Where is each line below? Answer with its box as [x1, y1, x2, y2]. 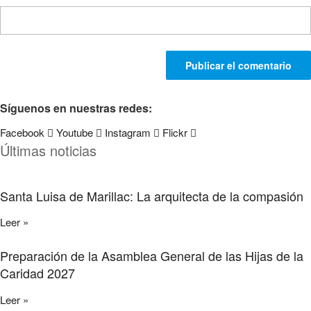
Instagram [105, 124, 151, 140]
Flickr [162, 124, 187, 140]
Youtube [56, 124, 93, 140]
